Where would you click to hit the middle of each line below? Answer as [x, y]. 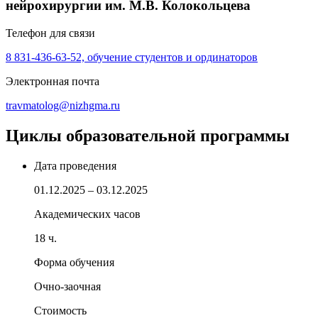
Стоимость [60, 310]
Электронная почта [53, 82]
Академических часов [87, 214]
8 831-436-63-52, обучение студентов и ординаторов [132, 57]
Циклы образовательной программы [148, 136]
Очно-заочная [67, 286]
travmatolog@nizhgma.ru [63, 106]
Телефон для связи [50, 33]
